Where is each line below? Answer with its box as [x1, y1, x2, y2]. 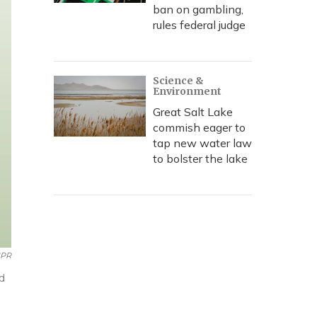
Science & [153, 74, 204, 87]
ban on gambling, [153, 2, 243, 16]
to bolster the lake [153, 151, 248, 166]
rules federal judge [153, 18, 246, 32]
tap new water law [153, 136, 252, 150]
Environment [153, 85, 221, 98]
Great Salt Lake [153, 105, 233, 119]
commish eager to [153, 120, 246, 134]
